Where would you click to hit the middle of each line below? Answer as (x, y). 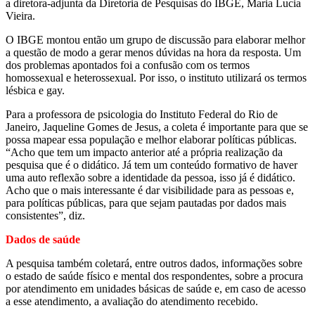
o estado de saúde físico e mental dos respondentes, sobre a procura (154, 276)
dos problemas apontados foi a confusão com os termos (128, 65)
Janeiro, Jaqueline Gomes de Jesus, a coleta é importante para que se (157, 127)
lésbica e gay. (35, 90)
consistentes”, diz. (45, 215)
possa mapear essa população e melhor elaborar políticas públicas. (151, 139)
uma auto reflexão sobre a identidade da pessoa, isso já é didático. (150, 177)
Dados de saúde (43, 239)
